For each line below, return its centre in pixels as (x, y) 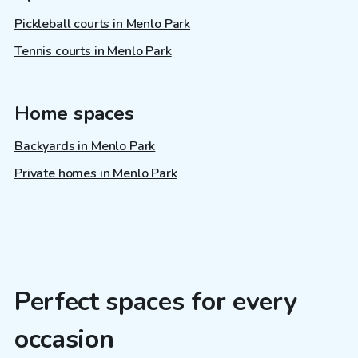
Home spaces (74, 114)
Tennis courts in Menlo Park (93, 52)
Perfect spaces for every (156, 302)
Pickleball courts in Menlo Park (103, 24)
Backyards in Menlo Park (85, 147)
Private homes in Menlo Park (96, 174)
